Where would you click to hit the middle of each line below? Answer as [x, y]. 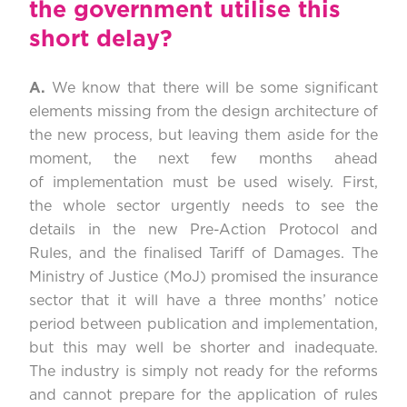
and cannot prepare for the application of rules [203, 396]
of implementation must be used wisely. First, [203, 183]
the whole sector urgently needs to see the [203, 207]
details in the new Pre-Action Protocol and [203, 230]
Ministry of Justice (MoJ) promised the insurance [203, 278]
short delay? [101, 40]
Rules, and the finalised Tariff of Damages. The [203, 254]
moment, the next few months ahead [203, 159]
